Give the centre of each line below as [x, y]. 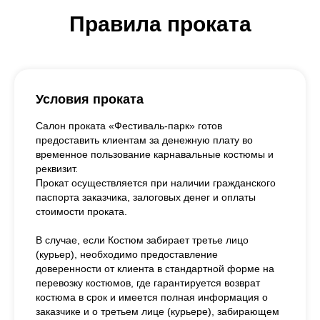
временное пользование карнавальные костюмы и [155, 154]
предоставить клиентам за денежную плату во [144, 140]
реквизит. [57, 168]
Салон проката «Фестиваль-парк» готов [129, 125]
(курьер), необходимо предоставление [127, 254]
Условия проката [90, 99]
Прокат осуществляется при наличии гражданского [156, 182]
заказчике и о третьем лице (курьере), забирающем [157, 311]
